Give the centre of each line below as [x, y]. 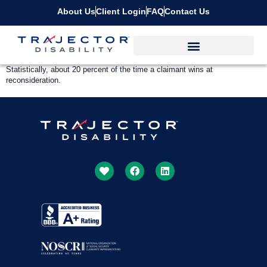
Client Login [121, 11]
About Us [76, 11]
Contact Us [187, 11]
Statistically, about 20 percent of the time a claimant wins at [109, 70]
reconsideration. [33, 80]
